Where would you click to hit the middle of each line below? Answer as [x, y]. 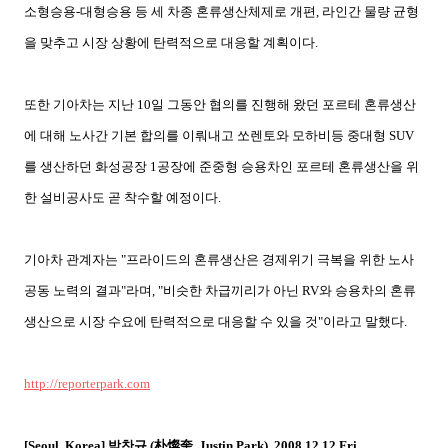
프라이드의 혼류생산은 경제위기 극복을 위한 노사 [270, 259]
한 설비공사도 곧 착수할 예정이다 [121, 197]
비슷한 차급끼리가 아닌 [231, 290]
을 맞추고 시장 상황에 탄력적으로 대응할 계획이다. [171, 42]
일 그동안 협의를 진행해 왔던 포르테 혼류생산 [283, 104]
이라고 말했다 [363, 321]
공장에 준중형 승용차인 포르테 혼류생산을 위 [288, 166]
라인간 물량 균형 [370, 11]
